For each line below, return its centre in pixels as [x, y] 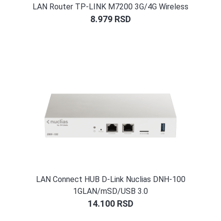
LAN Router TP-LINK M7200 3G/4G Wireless [110, 7]
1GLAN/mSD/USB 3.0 [110, 191]
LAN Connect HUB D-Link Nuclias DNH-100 [110, 179]
